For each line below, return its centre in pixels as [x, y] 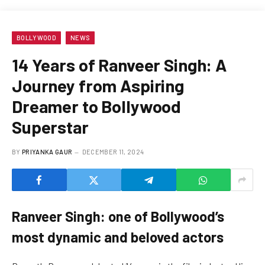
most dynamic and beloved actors [118, 237]
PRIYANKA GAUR [47, 152]
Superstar [50, 127]
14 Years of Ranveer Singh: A [119, 65]
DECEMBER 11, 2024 [113, 152]
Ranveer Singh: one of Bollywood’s [118, 216]
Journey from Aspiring [98, 86]
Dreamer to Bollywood [97, 106]
